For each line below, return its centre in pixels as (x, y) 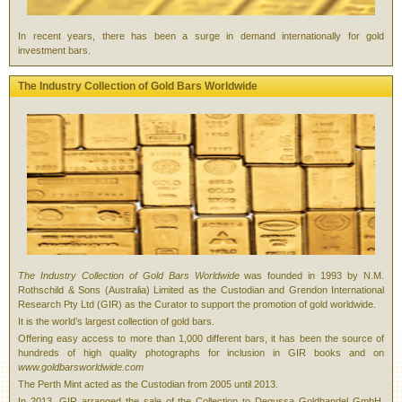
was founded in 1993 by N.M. (311, 275)
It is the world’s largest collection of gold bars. (116, 321)
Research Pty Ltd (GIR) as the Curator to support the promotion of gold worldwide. (197, 304)
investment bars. (54, 50)
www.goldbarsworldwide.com (81, 367)
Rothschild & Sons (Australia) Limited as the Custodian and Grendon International (201, 290)
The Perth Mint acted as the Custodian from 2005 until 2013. (148, 384)
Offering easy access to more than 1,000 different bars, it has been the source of (201, 338)
